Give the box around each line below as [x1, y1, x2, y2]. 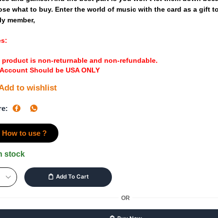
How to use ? [2, 128, 47, 137]
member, [7, 16, 36, 24]
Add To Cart [55, 173, 89, 181]
